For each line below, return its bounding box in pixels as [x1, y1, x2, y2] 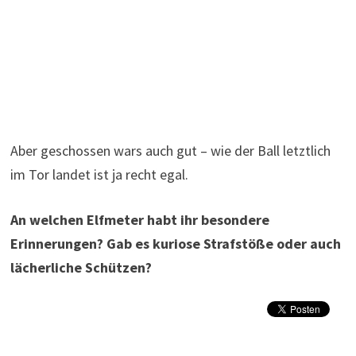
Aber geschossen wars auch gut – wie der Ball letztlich [10, 141, 331, 160]
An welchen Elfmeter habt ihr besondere [10, 211, 269, 229]
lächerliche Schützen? [10, 258, 152, 277]
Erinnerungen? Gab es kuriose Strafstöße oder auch [10, 234, 341, 253]
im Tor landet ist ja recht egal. [10, 165, 188, 184]
